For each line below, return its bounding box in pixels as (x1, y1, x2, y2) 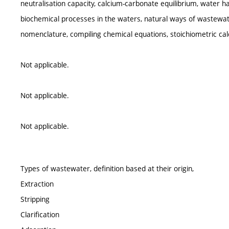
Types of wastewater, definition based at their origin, (20, 164, 194, 174)
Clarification (20, 210, 59, 220)
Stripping (20, 194, 50, 204)
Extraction (20, 179, 54, 189)
